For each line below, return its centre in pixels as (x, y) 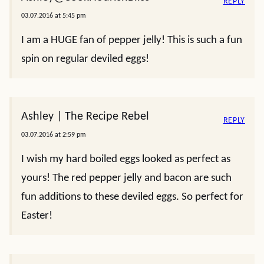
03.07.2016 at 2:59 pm (54, 135)
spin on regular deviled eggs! (85, 59)
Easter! (37, 216)
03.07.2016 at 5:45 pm (54, 16)
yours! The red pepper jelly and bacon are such (126, 178)
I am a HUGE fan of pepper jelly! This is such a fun (132, 40)
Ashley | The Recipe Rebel (85, 117)
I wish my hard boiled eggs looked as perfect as (126, 159)
